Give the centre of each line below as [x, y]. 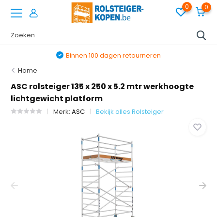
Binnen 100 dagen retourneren [114, 55]
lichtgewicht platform [57, 99]
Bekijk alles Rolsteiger [130, 112]
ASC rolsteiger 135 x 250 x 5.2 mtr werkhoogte [102, 86]
